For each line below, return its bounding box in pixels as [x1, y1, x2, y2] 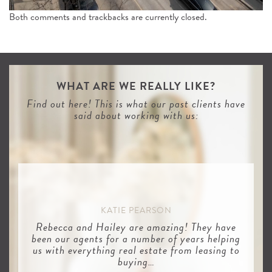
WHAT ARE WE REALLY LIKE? [56, 78, 216, 95]
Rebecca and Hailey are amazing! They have [36, 219, 236, 236]
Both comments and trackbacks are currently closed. [9, 10, 207, 25]
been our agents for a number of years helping [32, 230, 240, 247]
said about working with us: [73, 107, 199, 124]
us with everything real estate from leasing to [32, 242, 240, 259]
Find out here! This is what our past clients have [27, 95, 245, 112]
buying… [117, 253, 155, 270]
